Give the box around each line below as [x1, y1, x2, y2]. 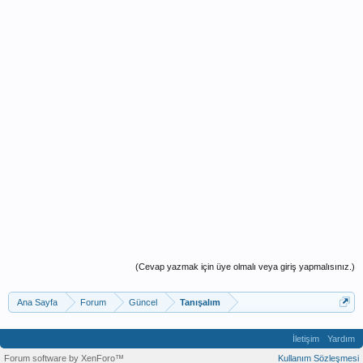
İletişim [293, 333, 319, 344]
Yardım [327, 333, 355, 344]
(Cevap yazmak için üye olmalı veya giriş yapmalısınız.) [135, 261, 355, 271]
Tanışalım [180, 297, 220, 307]
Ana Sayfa [17, 297, 58, 307]
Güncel [129, 297, 157, 307]
